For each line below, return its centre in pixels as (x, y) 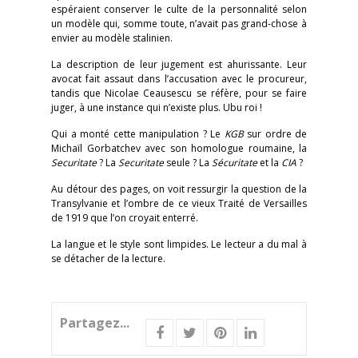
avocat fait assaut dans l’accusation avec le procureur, (179, 79)
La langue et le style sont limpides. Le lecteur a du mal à (179, 244)
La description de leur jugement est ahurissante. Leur (179, 64)
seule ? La (189, 163)
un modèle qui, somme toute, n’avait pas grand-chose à (179, 24)
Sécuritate (236, 163)
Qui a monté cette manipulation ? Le (138, 134)
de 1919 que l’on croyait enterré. (125, 218)
